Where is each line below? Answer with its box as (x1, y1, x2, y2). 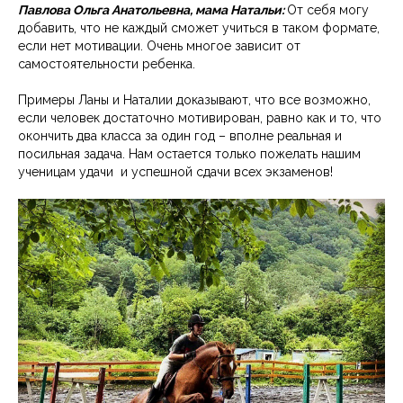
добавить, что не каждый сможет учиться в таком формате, (18, 21, 380, 36)
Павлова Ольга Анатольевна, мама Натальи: (18, 3, 287, 18)
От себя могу (287, 3, 369, 18)
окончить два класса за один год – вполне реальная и (18, 129, 342, 144)
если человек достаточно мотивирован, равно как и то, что (18, 111, 381, 126)
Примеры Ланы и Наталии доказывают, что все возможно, (18, 93, 371, 108)
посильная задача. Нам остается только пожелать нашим (18, 147, 361, 162)
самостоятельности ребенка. (18, 57, 199, 72)
